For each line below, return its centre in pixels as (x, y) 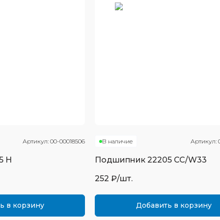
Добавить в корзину (174, 205)
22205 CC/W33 (177, 160)
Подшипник (121, 160)
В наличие (118, 141)
